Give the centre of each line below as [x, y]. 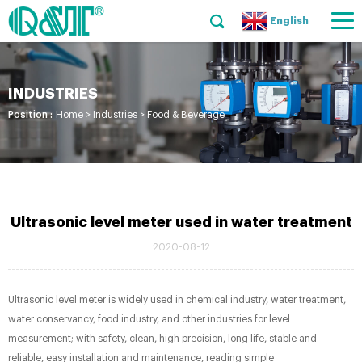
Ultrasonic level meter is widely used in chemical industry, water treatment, [177, 300]
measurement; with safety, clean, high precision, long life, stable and [162, 339]
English [289, 21]
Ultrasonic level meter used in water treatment [181, 222]
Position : [30, 114]
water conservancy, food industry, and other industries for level [149, 319]
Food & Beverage [186, 114]
